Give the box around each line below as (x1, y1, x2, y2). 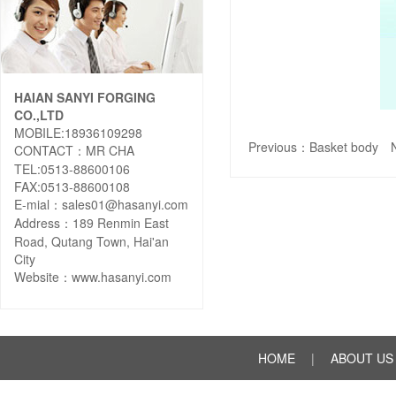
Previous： (248, 138, 309, 156)
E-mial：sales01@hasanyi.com (14, 195, 188, 213)
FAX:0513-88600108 (14, 178, 130, 195)
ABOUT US (331, 349, 393, 367)
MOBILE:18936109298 (14, 124, 142, 141)
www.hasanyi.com (72, 268, 171, 286)
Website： (14, 268, 72, 286)
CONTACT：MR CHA (14, 141, 134, 159)
